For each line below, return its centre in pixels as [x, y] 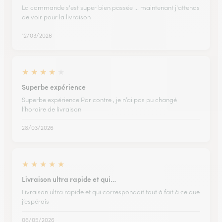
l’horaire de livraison [52, 109]
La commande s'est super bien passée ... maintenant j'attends [111, 7]
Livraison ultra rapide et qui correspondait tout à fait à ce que [111, 192]
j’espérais [35, 201]
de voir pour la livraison [56, 17]
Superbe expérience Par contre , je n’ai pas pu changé [99, 100]
